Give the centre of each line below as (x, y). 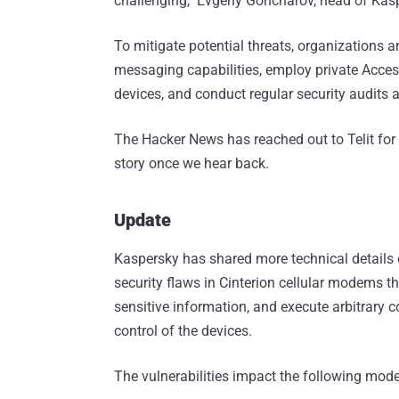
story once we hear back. (191, 164)
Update (142, 220)
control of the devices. (183, 331)
